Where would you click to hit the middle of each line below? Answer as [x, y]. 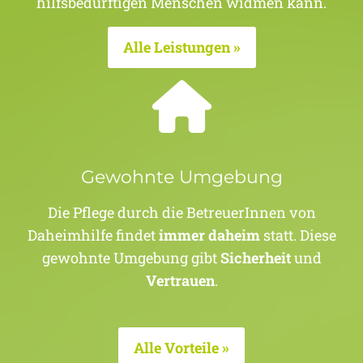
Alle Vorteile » [181, 347]
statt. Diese [298, 235]
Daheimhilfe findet [93, 235]
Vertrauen [180, 280]
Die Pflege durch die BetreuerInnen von [181, 212]
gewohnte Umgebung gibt [131, 257]
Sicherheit [255, 257]
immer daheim [209, 235]
